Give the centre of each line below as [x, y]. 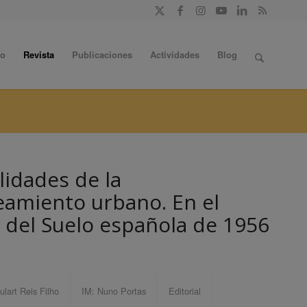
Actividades [174, 54]
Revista [38, 54]
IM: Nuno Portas [113, 291]
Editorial [184, 291]
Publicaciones [102, 54]
